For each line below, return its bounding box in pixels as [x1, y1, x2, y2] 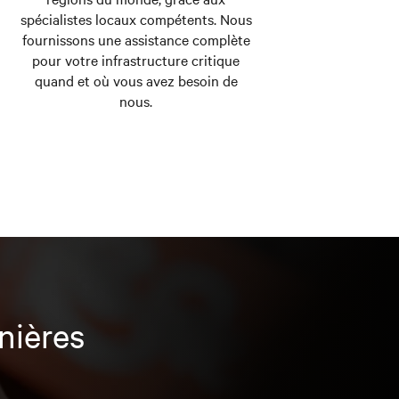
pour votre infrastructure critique [32, 50, 240, 70]
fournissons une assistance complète [21, 29, 250, 50]
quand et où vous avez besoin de [34, 70, 238, 91]
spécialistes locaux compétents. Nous [20, 9, 252, 29]
